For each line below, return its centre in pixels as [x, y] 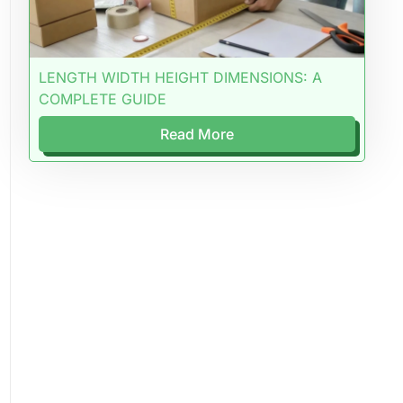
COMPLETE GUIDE [102, 99]
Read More [197, 134]
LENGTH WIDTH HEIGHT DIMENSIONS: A [180, 78]
